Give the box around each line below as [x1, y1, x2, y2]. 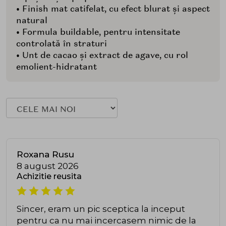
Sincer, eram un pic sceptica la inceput [17, 203, 185, 214]
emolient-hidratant [16, 61, 97, 72]
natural [16, 14, 47, 26]
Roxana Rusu [17, 149, 74, 159]
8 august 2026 [17, 160, 79, 171]
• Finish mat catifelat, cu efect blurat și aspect [16, 3, 210, 14]
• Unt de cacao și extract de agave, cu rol [16, 49, 188, 61]
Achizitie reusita [17, 171, 82, 181]
